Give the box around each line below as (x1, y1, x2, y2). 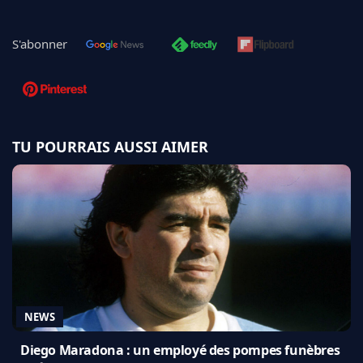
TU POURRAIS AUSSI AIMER (12, 136, 208, 156)
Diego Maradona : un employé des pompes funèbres (20, 340, 340, 359)
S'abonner (12, 35, 67, 52)
